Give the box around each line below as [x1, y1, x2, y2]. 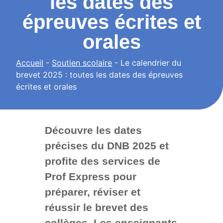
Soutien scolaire [52, 58, 112, 68]
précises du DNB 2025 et [44, 140, 169, 152]
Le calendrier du [120, 58, 182, 68]
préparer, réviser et [44, 186, 140, 198]
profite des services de [44, 155, 160, 167]
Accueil [16, 58, 44, 68]
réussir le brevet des [44, 202, 148, 214]
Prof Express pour [44, 171, 136, 183]
